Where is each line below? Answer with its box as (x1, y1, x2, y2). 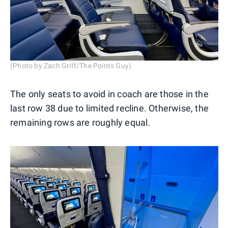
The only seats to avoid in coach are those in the (10, 89, 209, 100)
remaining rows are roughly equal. (10, 117, 151, 128)
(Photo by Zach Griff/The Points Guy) (10, 62, 132, 70)
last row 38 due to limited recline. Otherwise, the (10, 103, 209, 114)
